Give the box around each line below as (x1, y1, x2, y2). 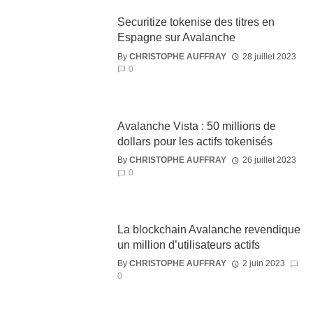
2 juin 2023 (242, 259, 285, 269)
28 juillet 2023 (242, 51, 296, 61)
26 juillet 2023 (242, 155, 296, 166)
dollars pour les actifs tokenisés (117, 135, 272, 147)
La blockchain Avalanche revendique (117, 224, 300, 236)
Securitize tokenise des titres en (117, 16, 275, 29)
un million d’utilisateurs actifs (117, 239, 260, 252)
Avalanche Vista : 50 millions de (117, 119, 276, 132)
